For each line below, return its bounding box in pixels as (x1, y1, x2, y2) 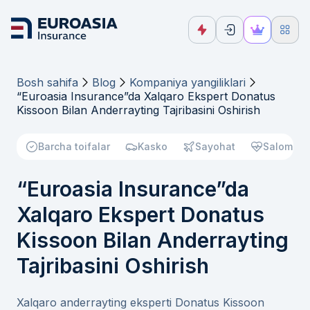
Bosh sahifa (17, 75, 78, 89)
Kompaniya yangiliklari (129, 75, 246, 89)
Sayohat (195, 140, 235, 152)
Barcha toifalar (38, 140, 110, 152)
